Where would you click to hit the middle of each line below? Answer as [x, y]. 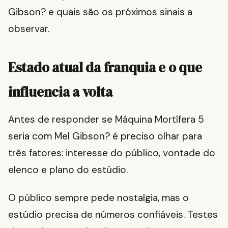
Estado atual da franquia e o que [105, 68]
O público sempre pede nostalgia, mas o [98, 198]
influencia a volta [60, 92]
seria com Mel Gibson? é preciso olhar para [105, 136]
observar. [29, 29]
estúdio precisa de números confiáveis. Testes [113, 215]
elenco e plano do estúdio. [68, 170]
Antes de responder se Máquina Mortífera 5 [106, 120]
